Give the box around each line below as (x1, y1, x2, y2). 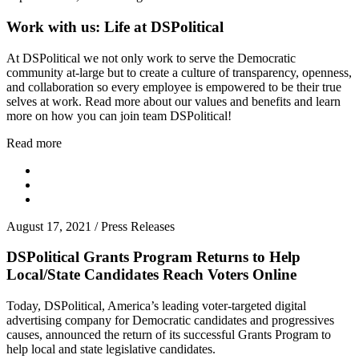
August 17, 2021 (6, 219, 91, 233)
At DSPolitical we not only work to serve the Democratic (6, 50, 296, 65)
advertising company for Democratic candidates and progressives (6, 313, 334, 327)
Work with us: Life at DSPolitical (6, 18, 224, 35)
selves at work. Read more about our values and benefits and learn (6, 94, 341, 108)
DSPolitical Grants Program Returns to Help (6, 248, 301, 266)
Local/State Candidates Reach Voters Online (6, 266, 296, 284)
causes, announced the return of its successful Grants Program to (6, 328, 331, 341)
